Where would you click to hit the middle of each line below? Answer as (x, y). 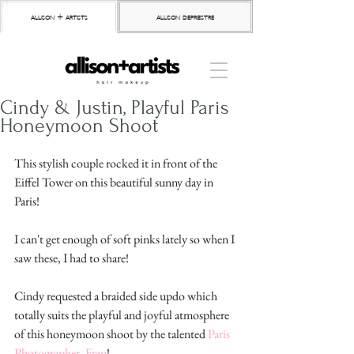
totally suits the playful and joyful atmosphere (123, 315)
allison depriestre (185, 17)
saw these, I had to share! (72, 258)
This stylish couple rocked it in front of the (117, 163)
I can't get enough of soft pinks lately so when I (126, 239)
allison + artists (59, 17)
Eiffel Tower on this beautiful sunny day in (115, 182)
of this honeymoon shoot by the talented (111, 334)
